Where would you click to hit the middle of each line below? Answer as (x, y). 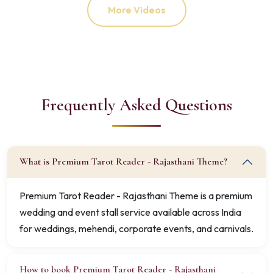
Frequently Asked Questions (136, 105)
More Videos (136, 10)
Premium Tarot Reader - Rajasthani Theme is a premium (136, 195)
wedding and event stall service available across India (130, 212)
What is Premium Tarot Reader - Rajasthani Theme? (123, 162)
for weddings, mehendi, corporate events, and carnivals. (136, 228)
